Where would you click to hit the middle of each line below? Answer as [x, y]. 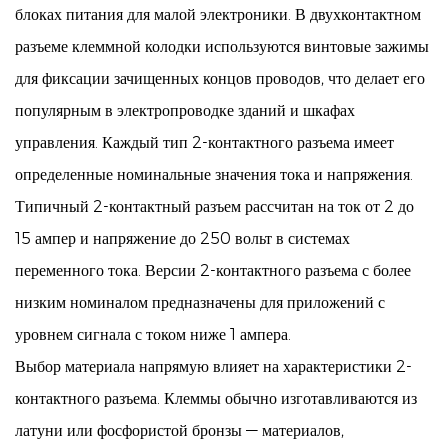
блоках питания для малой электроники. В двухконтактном [218, 14]
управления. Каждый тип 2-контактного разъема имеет [204, 142]
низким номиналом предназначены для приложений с [200, 302]
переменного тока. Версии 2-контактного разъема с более [213, 270]
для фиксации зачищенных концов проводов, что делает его [220, 78]
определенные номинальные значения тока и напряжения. [214, 174]
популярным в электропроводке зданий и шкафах [185, 110]
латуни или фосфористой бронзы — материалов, [179, 430]
